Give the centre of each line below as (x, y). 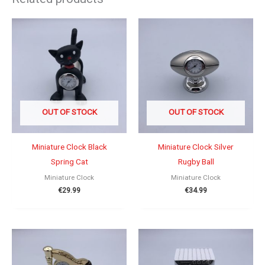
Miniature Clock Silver (196, 147)
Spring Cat (69, 162)
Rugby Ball (196, 162)
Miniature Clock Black (69, 147)
